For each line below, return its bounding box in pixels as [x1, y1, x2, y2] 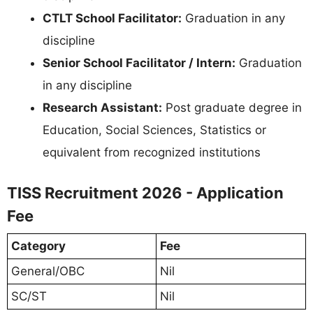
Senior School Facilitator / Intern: [43, 56, 235, 71]
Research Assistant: [43, 101, 162, 115]
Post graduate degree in [162, 101, 302, 115]
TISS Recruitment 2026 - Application [7, 183, 284, 202]
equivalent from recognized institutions [43, 145, 261, 160]
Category [11, 238, 66, 253]
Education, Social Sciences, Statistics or [43, 123, 266, 138]
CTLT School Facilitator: [43, 11, 182, 26]
